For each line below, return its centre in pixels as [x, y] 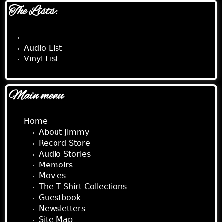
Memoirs [56, 165]
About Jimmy [64, 132]
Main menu [36, 96]
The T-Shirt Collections [83, 187]
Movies [52, 176]
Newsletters [62, 208]
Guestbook [60, 197]
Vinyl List [41, 59]
